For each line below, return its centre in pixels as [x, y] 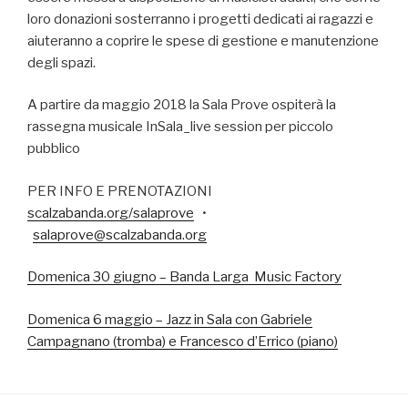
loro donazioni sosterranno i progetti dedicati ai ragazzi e [200, 19]
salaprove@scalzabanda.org [120, 235]
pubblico [54, 148]
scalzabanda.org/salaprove [111, 213]
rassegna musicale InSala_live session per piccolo [180, 127]
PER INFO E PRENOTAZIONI [120, 191]
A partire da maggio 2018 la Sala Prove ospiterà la [182, 105]
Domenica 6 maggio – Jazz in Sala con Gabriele [170, 319]
